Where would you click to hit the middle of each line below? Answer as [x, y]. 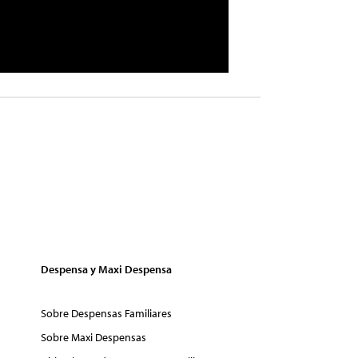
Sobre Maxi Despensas [93, 337]
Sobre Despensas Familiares [106, 313]
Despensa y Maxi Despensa [106, 269]
